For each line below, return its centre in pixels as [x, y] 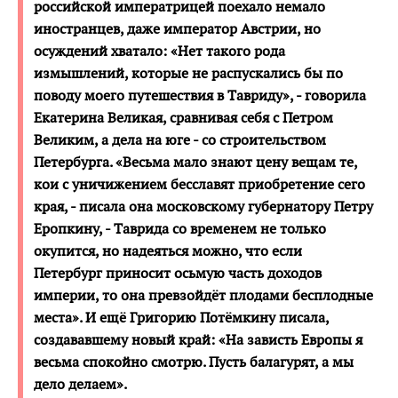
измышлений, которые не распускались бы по [188, 73]
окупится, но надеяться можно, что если [168, 251]
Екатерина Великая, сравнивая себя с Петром [183, 117]
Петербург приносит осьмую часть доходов [178, 273]
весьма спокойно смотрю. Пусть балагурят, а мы [194, 362]
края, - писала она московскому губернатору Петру [203, 206]
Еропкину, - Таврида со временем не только [180, 228]
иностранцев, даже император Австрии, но [177, 28]
